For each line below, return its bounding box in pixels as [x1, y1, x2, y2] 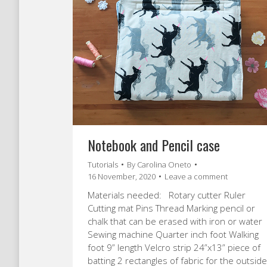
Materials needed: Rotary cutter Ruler [88, 188, 246, 201]
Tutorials [88, 159, 118, 170]
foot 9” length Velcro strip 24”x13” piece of [88, 241, 260, 253]
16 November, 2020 [88, 170, 156, 182]
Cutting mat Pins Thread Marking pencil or [88, 201, 255, 214]
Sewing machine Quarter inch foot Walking [88, 228, 259, 240]
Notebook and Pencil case [88, 133, 220, 156]
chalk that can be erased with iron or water [88, 215, 262, 227]
